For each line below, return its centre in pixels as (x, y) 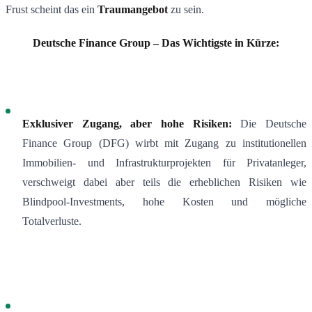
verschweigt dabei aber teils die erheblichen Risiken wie (164, 182)
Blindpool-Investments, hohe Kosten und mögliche (164, 202)
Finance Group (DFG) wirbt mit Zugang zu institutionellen (164, 143)
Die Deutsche (269, 124)
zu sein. (186, 10)
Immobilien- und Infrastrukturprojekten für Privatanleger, (164, 163)
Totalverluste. (52, 221)
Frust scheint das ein (52, 10)
